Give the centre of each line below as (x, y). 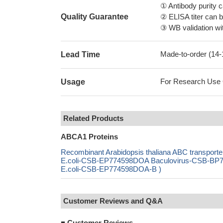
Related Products (93, 118)
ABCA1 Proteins (89, 137)
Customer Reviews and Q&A (113, 201)
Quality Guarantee (95, 17)
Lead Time (80, 55)
